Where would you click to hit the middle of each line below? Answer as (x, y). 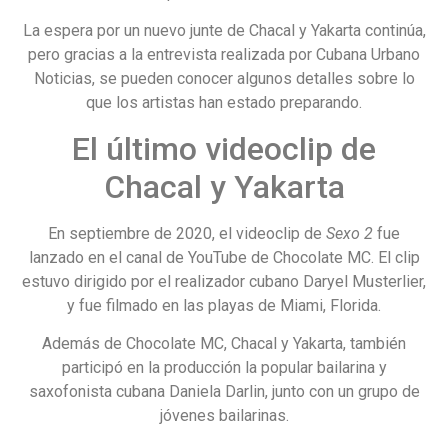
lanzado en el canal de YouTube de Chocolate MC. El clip (224, 257)
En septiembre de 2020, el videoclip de (187, 233)
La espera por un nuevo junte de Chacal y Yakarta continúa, (224, 31)
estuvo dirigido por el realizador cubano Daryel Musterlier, (224, 281)
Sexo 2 (349, 233)
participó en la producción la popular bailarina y (224, 368)
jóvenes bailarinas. (224, 416)
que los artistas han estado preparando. (224, 103)
